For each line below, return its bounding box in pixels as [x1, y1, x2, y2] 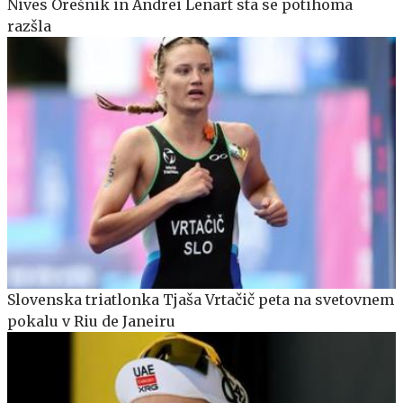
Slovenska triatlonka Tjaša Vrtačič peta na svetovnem [7, 291, 394, 309]
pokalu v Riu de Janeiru [7, 312, 175, 331]
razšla [7, 16, 51, 35]
